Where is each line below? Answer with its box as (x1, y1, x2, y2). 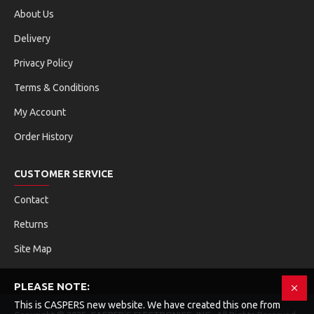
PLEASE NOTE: (14, 280, 90, 292)
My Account (14, 107, 66, 118)
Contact (14, 194, 48, 205)
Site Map (14, 243, 52, 254)
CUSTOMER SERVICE (14, 168, 114, 179)
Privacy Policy (14, 57, 73, 69)
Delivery (14, 33, 50, 44)
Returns (14, 219, 48, 230)
